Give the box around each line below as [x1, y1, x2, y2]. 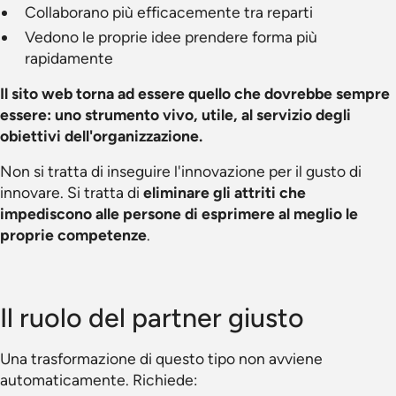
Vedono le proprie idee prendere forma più [25, 27, 317, 46]
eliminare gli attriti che [143, 183, 306, 202]
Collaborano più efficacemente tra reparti [25, 3, 313, 21]
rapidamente [25, 49, 113, 67]
